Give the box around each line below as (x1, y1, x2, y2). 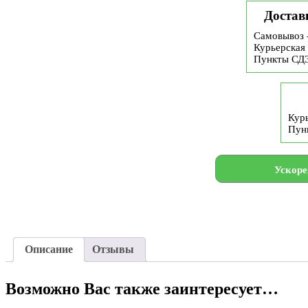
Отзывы (92, 243, 134, 256)
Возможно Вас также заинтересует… (5, 280, 278, 298)
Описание (25, 243, 73, 256)
